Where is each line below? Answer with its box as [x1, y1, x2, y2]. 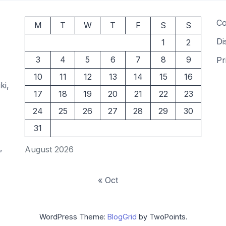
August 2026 [25, 144, 74, 154]
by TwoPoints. [136, 212, 187, 221]
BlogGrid [107, 212, 137, 221]
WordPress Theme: [39, 212, 107, 221]
